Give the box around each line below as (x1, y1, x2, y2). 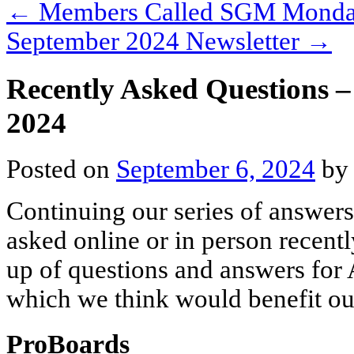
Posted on (6, 155, 116, 184)
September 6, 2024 (116, 155, 315, 184)
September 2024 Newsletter (6, 26, 306, 55)
